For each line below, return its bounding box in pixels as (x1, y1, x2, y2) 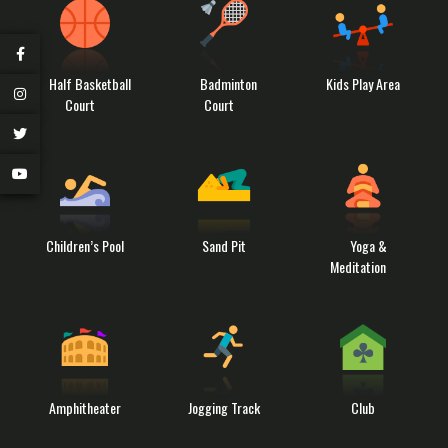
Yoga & (349, 234, 387, 256)
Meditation (330, 255, 387, 277)
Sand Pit (201, 234, 246, 256)
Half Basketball (48, 72, 131, 94)
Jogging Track (187, 396, 260, 418)
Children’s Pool (45, 234, 124, 256)
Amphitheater (48, 396, 121, 418)
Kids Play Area (326, 72, 401, 94)
